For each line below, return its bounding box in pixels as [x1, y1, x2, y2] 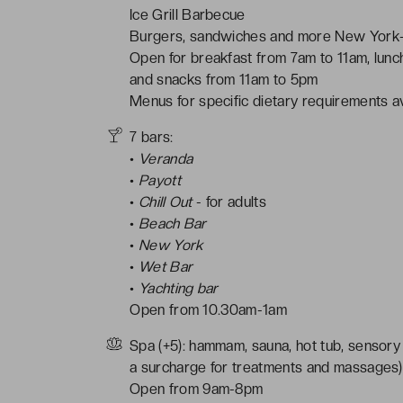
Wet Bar [138, 257, 193, 275]
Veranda [138, 149, 193, 167]
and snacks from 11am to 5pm [130, 70, 318, 88]
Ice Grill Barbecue [130, 5, 246, 23]
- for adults [192, 193, 266, 210]
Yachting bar [138, 279, 219, 297]
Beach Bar [138, 214, 207, 232]
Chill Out [138, 193, 193, 210]
